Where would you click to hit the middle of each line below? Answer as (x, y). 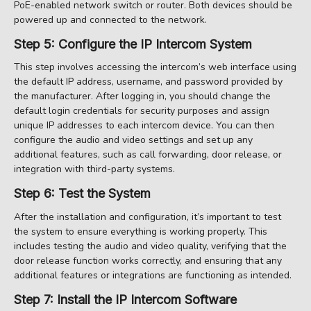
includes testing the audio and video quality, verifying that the (150, 246)
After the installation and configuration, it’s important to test (148, 217)
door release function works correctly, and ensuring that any (148, 260)
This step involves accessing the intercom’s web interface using (155, 67)
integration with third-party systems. (94, 169)
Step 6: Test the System (82, 194)
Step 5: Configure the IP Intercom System (133, 44)
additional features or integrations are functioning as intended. (153, 275)
